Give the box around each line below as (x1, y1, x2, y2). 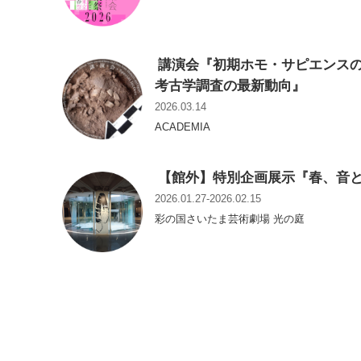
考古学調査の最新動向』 (155, 77, 305, 94)
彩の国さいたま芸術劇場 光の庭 (155, 213, 305, 226)
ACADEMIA (155, 121, 210, 134)
